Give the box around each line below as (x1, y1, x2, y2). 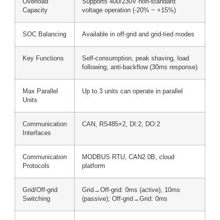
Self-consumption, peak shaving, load (82, 55, 189, 62)
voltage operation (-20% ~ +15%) (82, 7, 176, 14)
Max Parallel (23, 88, 58, 95)
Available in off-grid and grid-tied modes (82, 31, 194, 38)
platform (82, 163, 105, 170)
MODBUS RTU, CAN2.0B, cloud (82, 154, 174, 161)
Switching (23, 195, 50, 203)
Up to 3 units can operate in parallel (82, 88, 183, 95)
